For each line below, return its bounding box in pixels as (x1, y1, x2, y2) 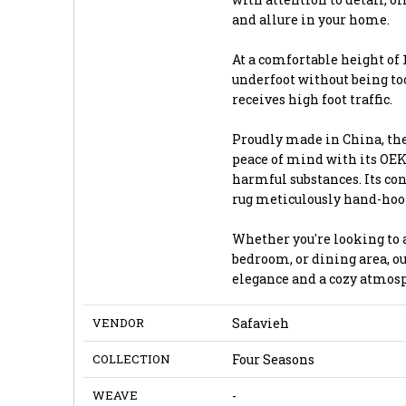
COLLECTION (92, 350, 170, 367)
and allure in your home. (231, 10, 390, 28)
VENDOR (92, 314, 144, 331)
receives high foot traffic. (231, 90, 392, 108)
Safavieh (231, 314, 289, 332)
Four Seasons (231, 350, 314, 368)
